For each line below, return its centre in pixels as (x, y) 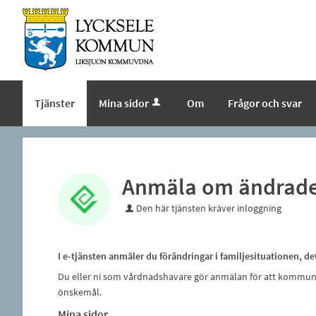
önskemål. (79, 292)
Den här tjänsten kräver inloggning (208, 208)
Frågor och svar (265, 103)
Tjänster (55, 103)
